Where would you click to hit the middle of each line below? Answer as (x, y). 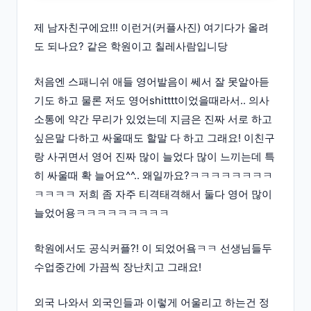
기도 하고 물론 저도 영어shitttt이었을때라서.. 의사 (152, 101)
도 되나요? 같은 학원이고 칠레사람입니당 (131, 47)
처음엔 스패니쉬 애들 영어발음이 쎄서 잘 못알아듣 (152, 82)
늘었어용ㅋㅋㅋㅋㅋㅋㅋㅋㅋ (102, 213)
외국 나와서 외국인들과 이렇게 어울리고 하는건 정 (152, 303)
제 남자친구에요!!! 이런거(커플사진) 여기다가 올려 (151, 28)
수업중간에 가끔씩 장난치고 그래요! (118, 267)
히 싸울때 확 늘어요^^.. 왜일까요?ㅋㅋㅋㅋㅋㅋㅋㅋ (153, 176)
